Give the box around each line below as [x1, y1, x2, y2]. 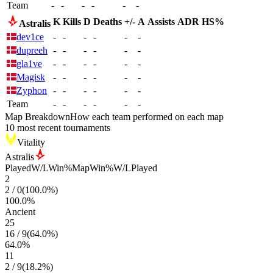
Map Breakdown [5, 112, 70, 122]
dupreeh [16, 45, 48, 55]
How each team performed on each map [70, 112, 224, 122]
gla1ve [16, 58, 42, 69]
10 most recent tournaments [5, 122, 110, 133]
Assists [147, 16, 175, 27]
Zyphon [16, 85, 47, 96]
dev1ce [16, 32, 44, 42]
